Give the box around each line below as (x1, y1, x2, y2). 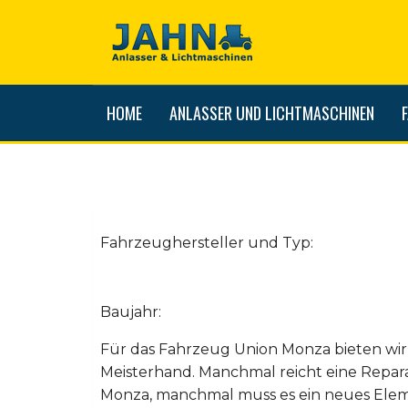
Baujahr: (100, 303, 165, 321)
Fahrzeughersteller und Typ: (100, 234, 317, 251)
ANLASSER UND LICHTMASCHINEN (169, 101, 374, 125)
